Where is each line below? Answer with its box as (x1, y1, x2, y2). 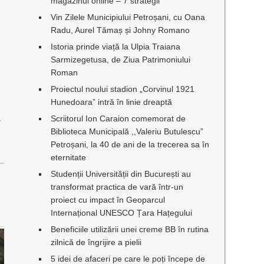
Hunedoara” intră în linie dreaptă (51, 97, 173, 107)
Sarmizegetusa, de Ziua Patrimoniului (51, 55, 191, 64)
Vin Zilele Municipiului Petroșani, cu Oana (51, 12, 206, 22)
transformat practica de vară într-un (51, 182, 184, 192)
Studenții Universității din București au (51, 169, 192, 179)
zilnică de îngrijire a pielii (51, 237, 142, 247)
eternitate (51, 153, 87, 162)
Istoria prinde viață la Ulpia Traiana (51, 42, 181, 51)
